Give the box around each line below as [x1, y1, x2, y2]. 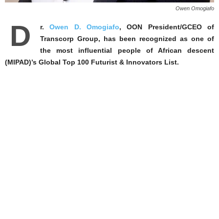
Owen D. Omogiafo [49, 23, 120, 31]
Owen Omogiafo [175, 5, 214, 11]
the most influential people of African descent [40, 46, 214, 54]
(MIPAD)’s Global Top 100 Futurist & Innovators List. [5, 58, 179, 66]
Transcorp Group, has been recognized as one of [40, 35, 214, 43]
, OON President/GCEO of [119, 23, 215, 31]
